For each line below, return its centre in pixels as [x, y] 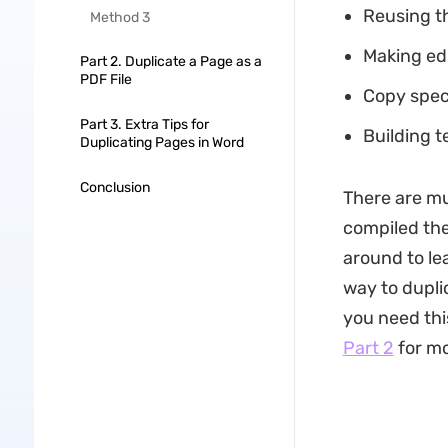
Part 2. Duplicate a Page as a [170, 61]
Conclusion [114, 187]
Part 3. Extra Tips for [144, 124]
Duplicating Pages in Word [161, 142]
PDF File [105, 79]
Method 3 [119, 17]
